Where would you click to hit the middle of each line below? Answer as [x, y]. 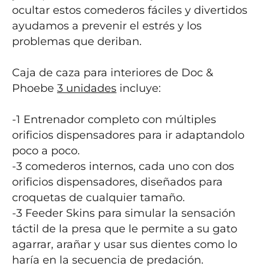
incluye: [139, 88]
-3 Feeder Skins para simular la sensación [124, 213]
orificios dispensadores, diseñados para [117, 182]
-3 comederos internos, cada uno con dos [123, 166]
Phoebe [35, 88]
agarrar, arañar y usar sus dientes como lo [125, 244]
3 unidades [87, 88]
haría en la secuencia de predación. [108, 260]
